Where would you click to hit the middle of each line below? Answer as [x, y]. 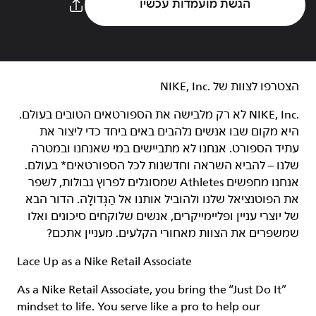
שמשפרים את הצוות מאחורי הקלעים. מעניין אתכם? [173, 233]
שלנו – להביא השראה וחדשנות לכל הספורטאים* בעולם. [162, 166]
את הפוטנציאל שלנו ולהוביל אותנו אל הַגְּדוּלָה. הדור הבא [162, 200]
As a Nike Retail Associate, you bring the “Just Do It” [151, 290]
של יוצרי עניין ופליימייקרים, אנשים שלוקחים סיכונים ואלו [163, 217]
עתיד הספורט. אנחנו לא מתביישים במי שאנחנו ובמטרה [165, 149]
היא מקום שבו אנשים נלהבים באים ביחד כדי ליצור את [169, 132]
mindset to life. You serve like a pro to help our [139, 307]
